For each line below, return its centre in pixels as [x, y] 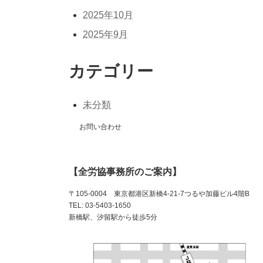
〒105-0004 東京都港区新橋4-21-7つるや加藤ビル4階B [159, 194]
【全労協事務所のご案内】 [125, 172]
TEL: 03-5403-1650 [100, 206]
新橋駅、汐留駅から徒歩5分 [113, 218]
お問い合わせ [100, 127]
